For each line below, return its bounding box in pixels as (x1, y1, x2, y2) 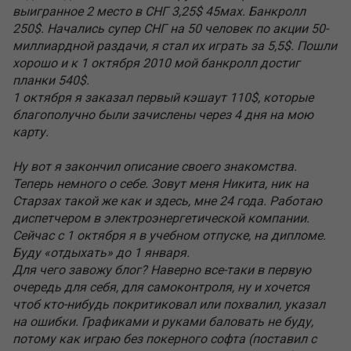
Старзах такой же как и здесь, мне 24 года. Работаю (13, 194, 322, 208)
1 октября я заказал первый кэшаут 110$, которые (13, 90, 313, 105)
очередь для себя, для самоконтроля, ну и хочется (13, 280, 309, 295)
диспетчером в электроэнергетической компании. (13, 211, 309, 226)
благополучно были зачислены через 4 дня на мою (13, 107, 313, 122)
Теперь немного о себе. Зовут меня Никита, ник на (13, 176, 309, 191)
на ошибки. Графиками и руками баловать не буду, (13, 314, 313, 329)
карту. (13, 125, 49, 139)
